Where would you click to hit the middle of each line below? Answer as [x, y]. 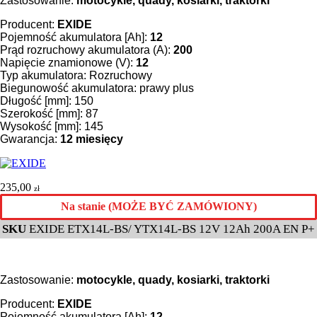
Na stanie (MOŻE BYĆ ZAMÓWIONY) [158, 207]
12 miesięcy [92, 139]
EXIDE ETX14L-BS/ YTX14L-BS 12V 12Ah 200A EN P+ [172, 229]
